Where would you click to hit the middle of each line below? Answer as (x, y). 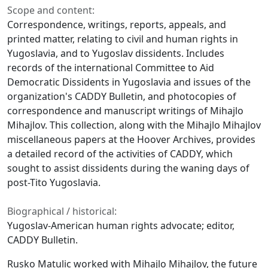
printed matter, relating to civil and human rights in (123, 39)
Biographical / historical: (62, 211)
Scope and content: (51, 10)
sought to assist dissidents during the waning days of (128, 168)
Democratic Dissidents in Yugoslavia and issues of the (129, 82)
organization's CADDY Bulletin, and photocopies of (122, 97)
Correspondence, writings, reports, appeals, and (117, 25)
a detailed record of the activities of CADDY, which (120, 154)
